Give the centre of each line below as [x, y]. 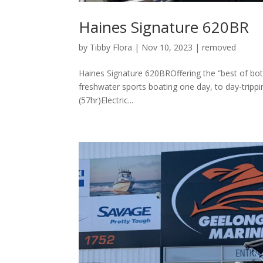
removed [219, 48]
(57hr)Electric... [106, 100]
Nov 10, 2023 [167, 48]
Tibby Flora [111, 48]
